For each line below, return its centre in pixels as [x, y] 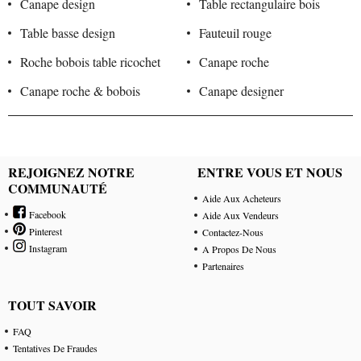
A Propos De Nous [240, 249]
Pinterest [44, 232]
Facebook [46, 215]
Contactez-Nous [233, 232]
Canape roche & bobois [80, 91]
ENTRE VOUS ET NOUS [270, 172]
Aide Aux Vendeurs [241, 216]
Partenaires [224, 266]
